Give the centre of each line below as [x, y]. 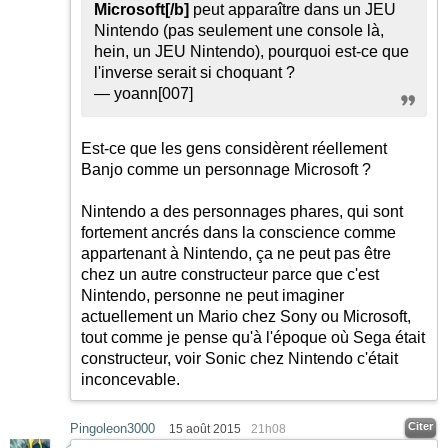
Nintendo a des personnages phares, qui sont [242, 211]
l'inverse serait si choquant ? [194, 72]
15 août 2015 [205, 429]
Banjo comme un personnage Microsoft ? [226, 169]
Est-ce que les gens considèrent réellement [234, 148]
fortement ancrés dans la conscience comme [238, 232]
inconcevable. [130, 379]
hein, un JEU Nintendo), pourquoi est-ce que [251, 51]
